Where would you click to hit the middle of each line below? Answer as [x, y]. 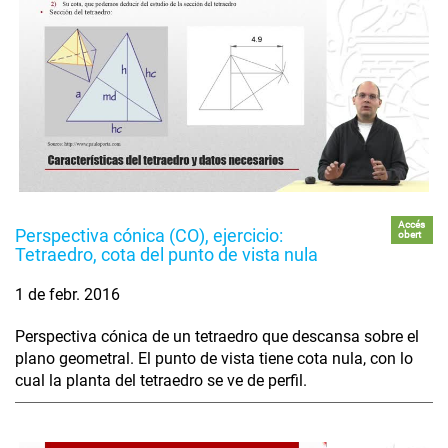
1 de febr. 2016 [67, 295]
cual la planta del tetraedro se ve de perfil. [161, 381]
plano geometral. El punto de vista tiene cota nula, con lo [214, 359]
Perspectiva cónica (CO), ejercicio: [149, 236]
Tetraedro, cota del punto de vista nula [166, 255]
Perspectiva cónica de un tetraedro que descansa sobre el [217, 337]
